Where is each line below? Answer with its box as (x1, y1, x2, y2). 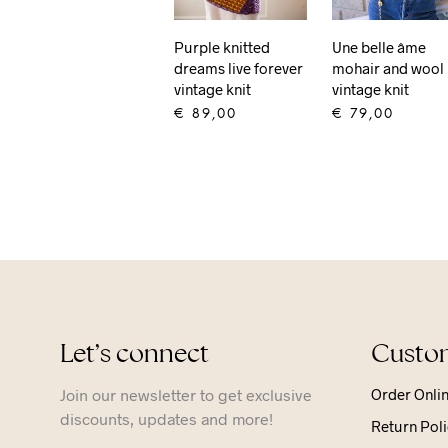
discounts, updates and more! (60, 408, 273, 428)
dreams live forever (174, 58, 304, 77)
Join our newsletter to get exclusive (60, 384, 312, 404)
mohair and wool (332, 58, 445, 77)
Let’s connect (60, 336, 209, 369)
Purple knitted (174, 37, 271, 56)
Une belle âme (332, 37, 427, 56)
